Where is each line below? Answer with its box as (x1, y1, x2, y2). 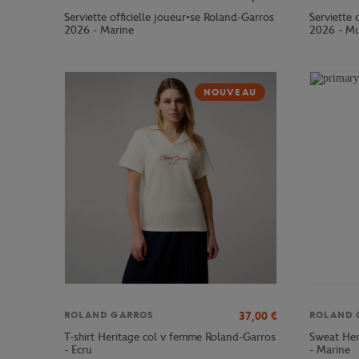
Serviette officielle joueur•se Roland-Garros (64, 10, 274, 24)
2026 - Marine (64, 22, 134, 37)
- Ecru (64, 343, 92, 357)
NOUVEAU (203, 86, 256, 98)
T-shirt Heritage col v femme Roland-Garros (64, 330, 276, 345)
